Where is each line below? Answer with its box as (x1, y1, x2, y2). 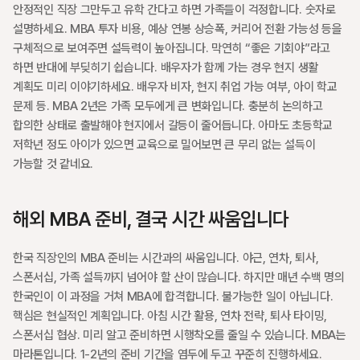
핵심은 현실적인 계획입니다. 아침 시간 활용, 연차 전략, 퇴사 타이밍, (13, 309, 328, 323)
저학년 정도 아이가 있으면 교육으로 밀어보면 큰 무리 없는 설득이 (13, 137, 316, 152)
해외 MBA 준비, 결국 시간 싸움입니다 (13, 207, 288, 231)
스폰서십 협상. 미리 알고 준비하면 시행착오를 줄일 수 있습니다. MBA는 (13, 328, 346, 342)
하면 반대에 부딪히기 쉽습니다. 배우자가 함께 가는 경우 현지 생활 (13, 60, 318, 75)
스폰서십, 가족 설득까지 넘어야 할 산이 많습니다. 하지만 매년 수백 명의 (13, 270, 345, 284)
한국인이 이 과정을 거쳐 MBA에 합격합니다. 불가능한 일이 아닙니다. (13, 289, 333, 304)
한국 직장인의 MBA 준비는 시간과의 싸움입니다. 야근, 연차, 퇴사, (13, 251, 319, 265)
